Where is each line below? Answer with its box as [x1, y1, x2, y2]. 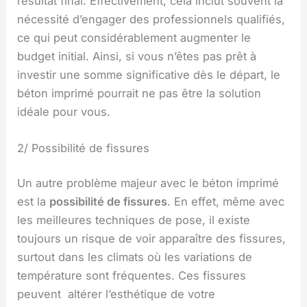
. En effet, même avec [167, 195, 285, 209]
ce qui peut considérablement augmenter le [17, 30, 251, 45]
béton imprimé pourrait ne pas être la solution [17, 86, 262, 100]
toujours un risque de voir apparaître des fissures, [17, 232, 286, 246]
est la [17, 195, 50, 209]
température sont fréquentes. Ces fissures [17, 269, 247, 283]
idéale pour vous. [17, 104, 111, 119]
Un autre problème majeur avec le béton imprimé [17, 176, 280, 191]
